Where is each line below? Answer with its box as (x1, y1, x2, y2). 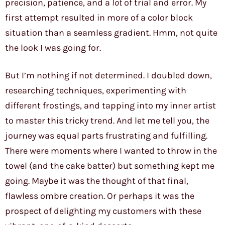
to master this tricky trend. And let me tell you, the (5, 115, 209, 127)
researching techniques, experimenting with (5, 85, 186, 96)
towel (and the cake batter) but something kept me (5, 160, 214, 172)
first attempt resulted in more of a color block (5, 12, 193, 24)
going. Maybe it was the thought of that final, (5, 175, 188, 187)
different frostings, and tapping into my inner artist (5, 100, 216, 111)
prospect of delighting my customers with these (5, 205, 201, 217)
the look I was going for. (5, 42, 101, 54)
